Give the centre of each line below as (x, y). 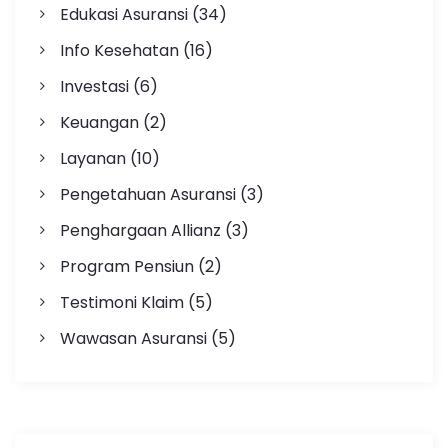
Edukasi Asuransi (123, 14)
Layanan (92, 158)
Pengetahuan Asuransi (147, 194)
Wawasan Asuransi (133, 338)
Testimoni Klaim (121, 302)
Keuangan (99, 122)
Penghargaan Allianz (140, 230)
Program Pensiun (126, 266)
